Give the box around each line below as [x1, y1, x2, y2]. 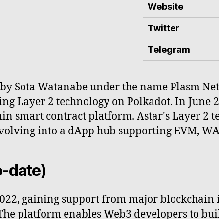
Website [148, 1, 183, 12]
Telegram [148, 44, 190, 55]
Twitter [148, 22, 179, 33]
